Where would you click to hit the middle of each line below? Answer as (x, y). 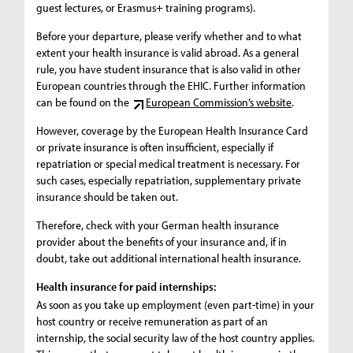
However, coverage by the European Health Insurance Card (173, 131)
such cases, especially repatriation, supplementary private (169, 180)
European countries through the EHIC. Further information (171, 86)
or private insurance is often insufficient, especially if (155, 147)
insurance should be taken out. (108, 197)
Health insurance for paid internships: (126, 287)
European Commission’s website (219, 102)
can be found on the (84, 102)
